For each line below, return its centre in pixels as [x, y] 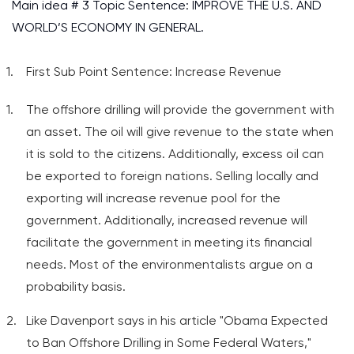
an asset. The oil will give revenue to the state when [180, 132]
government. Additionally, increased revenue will [167, 220]
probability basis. [76, 286]
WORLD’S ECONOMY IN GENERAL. [108, 27]
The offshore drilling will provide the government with [180, 109]
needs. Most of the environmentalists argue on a [169, 264]
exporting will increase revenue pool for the [153, 198]
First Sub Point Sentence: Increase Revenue [154, 72]
